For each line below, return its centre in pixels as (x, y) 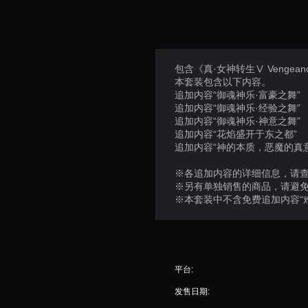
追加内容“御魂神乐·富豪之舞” (238, 95)
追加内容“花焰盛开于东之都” (236, 134)
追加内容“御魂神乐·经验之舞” (238, 108)
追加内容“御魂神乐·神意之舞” (238, 121)
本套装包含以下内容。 (223, 81)
